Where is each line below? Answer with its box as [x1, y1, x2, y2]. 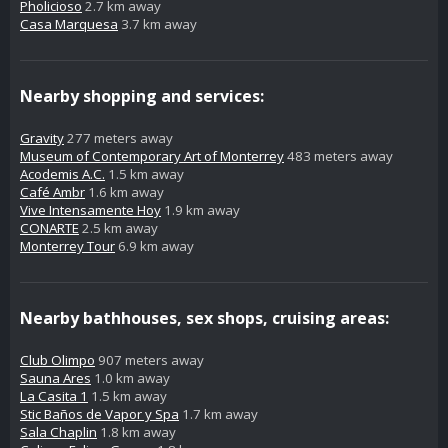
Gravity [20, 129, 64, 148]
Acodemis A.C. [20, 165, 105, 184]
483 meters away [284, 147, 393, 166]
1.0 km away [91, 369, 170, 388]
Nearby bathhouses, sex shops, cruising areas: [20, 307, 389, 330]
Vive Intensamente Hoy [20, 201, 161, 220]
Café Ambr [20, 183, 85, 202]
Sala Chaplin [20, 423, 97, 442]
